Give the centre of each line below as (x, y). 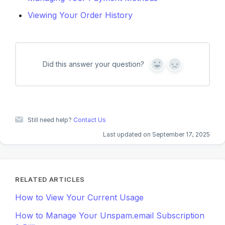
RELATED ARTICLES (50, 179)
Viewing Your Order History (80, 15)
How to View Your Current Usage (79, 197)
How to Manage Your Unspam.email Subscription (110, 215)
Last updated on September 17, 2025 (156, 134)
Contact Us (90, 120)
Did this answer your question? (93, 64)
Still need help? (50, 120)
